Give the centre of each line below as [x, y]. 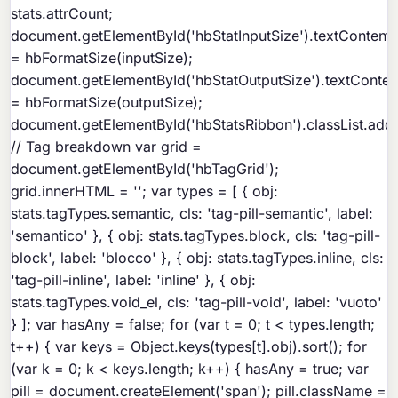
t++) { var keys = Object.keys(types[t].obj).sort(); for [189, 347]
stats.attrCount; [62, 14]
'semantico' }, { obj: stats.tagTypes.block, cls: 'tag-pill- [196, 236]
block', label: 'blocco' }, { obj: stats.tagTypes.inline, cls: [198, 258]
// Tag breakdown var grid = [107, 147]
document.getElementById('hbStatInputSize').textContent [201, 36]
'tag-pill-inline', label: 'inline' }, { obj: [134, 280]
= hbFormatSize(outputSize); [107, 103]
